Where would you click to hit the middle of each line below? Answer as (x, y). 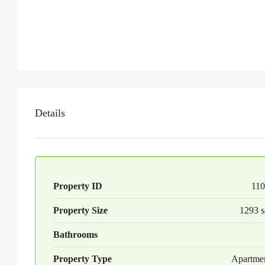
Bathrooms (75, 235)
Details (50, 113)
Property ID (78, 186)
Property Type (83, 259)
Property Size (80, 210)
